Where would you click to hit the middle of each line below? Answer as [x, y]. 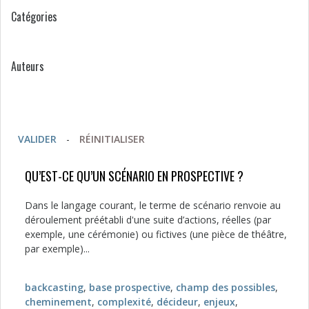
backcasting [54, 287]
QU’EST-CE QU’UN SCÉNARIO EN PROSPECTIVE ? [134, 176]
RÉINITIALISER [112, 139]
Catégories [34, 17]
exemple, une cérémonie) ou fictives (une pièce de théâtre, [156, 234]
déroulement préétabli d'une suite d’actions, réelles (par [148, 220]
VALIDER [37, 139]
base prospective [130, 287]
